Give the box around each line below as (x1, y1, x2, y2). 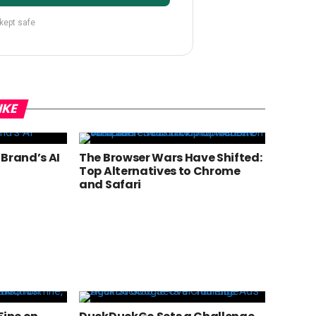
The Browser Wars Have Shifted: (79, 150, 262, 166)
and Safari (79, 176, 141, 193)
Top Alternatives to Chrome (79, 163, 241, 180)
